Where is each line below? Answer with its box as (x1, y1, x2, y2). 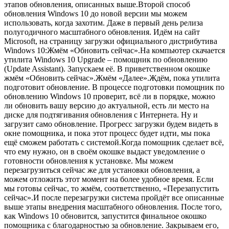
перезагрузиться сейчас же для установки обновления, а (4, 165, 200, 174)
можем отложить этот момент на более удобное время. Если (4, 174, 214, 184)
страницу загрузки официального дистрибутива (50, 36, 217, 45)
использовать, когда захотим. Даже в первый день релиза (4, 18, 203, 27)
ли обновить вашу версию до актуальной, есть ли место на (4, 101, 209, 110)
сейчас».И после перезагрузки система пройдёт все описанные (4, 193, 224, 202)
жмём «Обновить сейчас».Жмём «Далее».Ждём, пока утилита (4, 73, 220, 82)
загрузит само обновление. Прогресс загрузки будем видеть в (4, 119, 218, 128)
